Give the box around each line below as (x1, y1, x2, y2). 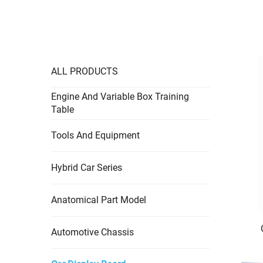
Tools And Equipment (51, 130, 140, 141)
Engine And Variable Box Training (51, 91, 189, 102)
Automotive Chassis (51, 227, 134, 238)
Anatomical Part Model (51, 194, 146, 205)
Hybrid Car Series (51, 162, 122, 173)
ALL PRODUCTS (51, 66, 118, 77)
